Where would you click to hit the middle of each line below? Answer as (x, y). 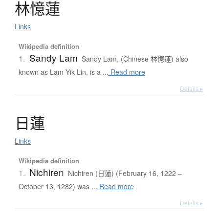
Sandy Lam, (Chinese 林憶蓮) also (135, 59)
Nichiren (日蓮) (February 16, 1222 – (125, 173)
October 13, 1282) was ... (58, 186)
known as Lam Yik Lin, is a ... (63, 72)
